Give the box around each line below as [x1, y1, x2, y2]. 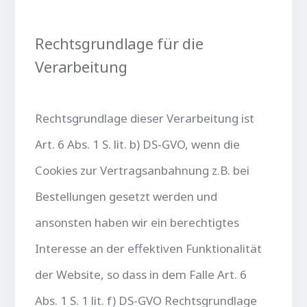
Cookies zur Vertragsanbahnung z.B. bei [35, 162, 250, 178]
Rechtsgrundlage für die [35, 32, 204, 53]
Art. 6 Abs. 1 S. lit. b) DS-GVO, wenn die [35, 136, 241, 152]
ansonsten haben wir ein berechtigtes [35, 214, 240, 230]
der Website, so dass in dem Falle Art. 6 [35, 266, 247, 282]
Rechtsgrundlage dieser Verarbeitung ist [35, 110, 255, 126]
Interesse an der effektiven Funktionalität [35, 240, 262, 256]
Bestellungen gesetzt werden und [35, 188, 218, 204]
